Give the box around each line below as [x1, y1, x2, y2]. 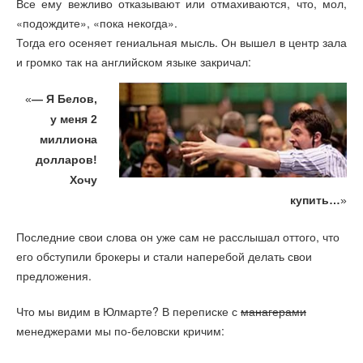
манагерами [241, 303, 306, 320]
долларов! [35, 152, 97, 166]
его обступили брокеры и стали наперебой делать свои [16, 247, 312, 264]
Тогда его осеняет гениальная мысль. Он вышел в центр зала [16, 34, 347, 51]
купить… [290, 193, 340, 207]
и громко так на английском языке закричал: [16, 53, 251, 70]
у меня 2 [49, 112, 97, 126]
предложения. [16, 267, 92, 284]
